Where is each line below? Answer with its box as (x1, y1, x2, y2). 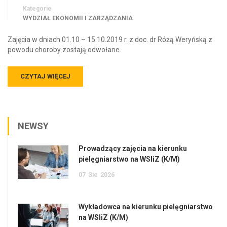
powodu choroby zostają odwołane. (8, 45, 121, 54)
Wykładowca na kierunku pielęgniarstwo (79, 202, 213, 211)
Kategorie (23, 5, 52, 12)
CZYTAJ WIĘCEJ (20, 72, 70, 80)
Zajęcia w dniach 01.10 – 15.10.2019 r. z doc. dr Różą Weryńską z (8, 35, 212, 44)
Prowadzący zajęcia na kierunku (79, 144, 187, 153)
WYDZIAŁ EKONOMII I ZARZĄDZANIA (23, 14, 133, 22)
